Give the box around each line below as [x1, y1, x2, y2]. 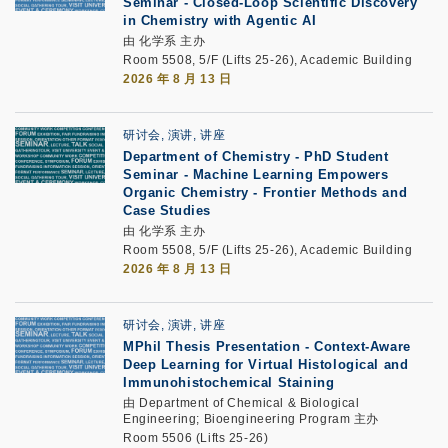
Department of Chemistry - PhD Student [123, 149, 389, 164]
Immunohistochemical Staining [123, 375, 335, 390]
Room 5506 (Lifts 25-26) [123, 431, 269, 445]
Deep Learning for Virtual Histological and [123, 357, 409, 372]
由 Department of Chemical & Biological [123, 396, 360, 410]
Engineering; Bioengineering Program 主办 [123, 412, 380, 426]
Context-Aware [314, 339, 411, 354]
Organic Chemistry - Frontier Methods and [123, 185, 408, 200]
